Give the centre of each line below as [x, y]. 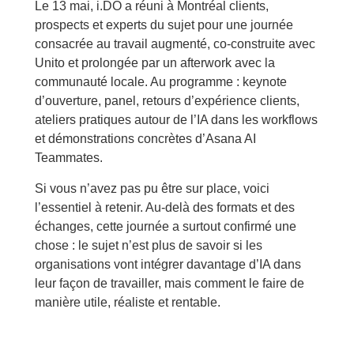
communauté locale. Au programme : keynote [160, 82]
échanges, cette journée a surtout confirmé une [165, 226]
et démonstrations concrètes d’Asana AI [145, 139]
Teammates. [68, 158]
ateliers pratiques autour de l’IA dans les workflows [176, 120]
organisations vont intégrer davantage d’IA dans [168, 264]
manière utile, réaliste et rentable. [127, 302]
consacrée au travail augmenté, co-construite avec [175, 44]
